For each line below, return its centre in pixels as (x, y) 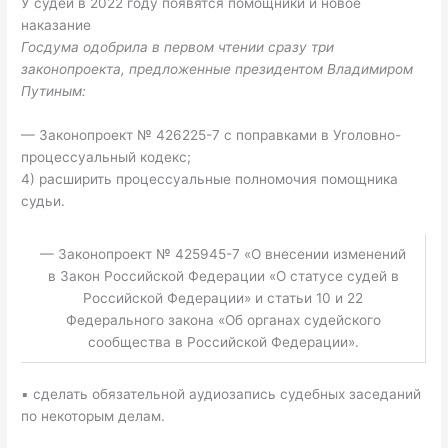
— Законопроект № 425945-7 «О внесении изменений (223, 253)
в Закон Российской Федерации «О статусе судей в (223, 275)
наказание (56, 25)
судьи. (43, 201)
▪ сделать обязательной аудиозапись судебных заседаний (221, 394)
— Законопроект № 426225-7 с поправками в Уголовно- (211, 135)
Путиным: (54, 91)
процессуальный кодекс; (106, 157)
